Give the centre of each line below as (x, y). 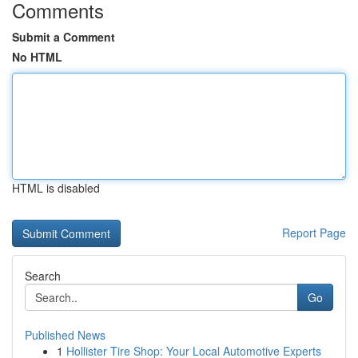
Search (43, 276)
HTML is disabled (56, 188)
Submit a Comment (64, 37)
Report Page (314, 233)
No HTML (37, 57)
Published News (65, 335)
